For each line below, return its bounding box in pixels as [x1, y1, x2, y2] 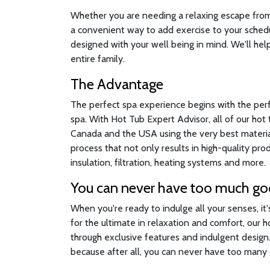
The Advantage [71, 75, 163, 93]
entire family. [71, 53, 125, 64]
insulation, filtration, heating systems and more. [71, 157, 266, 168]
